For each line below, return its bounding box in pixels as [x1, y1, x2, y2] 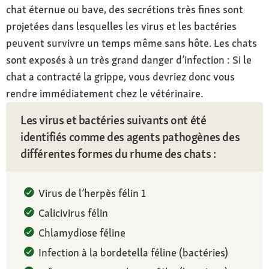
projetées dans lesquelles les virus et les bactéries [6, 19, 237, 33]
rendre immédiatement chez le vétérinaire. [6, 86, 203, 100]
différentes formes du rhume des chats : [20, 145, 216, 162]
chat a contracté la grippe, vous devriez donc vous [6, 69, 235, 83]
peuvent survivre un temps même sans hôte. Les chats [6, 35, 257, 50]
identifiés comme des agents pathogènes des [20, 128, 240, 145]
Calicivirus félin [38, 205, 108, 220]
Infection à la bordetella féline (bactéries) [38, 245, 228, 259]
